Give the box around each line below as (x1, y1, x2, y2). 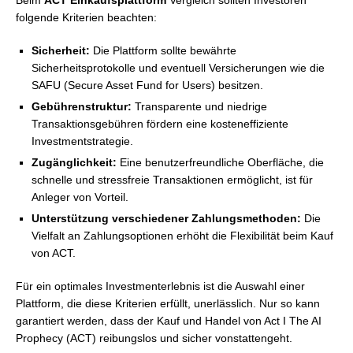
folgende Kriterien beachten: (16, 11, 157, 24)
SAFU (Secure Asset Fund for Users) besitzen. (32, 79, 263, 91)
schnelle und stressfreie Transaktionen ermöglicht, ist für (32, 173, 313, 186)
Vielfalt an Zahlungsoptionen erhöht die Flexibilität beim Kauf (32, 229, 333, 242)
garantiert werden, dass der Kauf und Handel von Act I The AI (16, 314, 321, 327)
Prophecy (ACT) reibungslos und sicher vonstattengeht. (16, 332, 292, 344)
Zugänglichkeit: (32, 156, 117, 169)
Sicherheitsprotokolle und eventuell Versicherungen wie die (32, 61, 325, 74)
